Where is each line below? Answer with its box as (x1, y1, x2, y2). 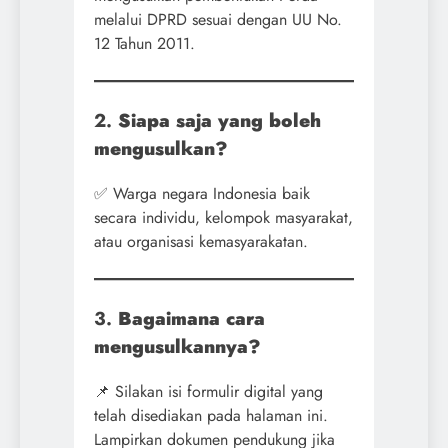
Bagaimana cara (118, 304, 265, 332)
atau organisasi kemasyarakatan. (94, 229, 308, 253)
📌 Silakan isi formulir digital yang (94, 379, 323, 403)
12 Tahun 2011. (94, 32, 195, 56)
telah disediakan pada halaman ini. (94, 403, 328, 427)
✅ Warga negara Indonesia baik (94, 181, 310, 205)
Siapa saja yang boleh (118, 107, 321, 135)
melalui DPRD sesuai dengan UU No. (94, 8, 342, 32)
